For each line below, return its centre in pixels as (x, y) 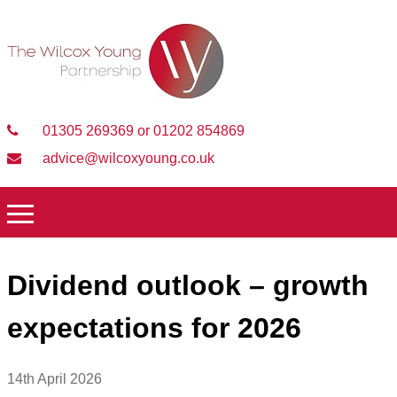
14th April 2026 (54, 378)
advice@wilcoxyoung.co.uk (127, 158)
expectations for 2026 (154, 328)
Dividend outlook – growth (188, 286)
